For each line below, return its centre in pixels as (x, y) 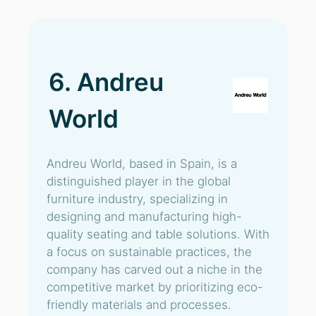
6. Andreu (106, 82)
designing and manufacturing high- (144, 217)
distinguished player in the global (139, 181)
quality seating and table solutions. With (158, 234)
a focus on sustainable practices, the (149, 252)
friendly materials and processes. (139, 305)
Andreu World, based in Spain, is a (142, 164)
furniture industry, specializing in (137, 199)
